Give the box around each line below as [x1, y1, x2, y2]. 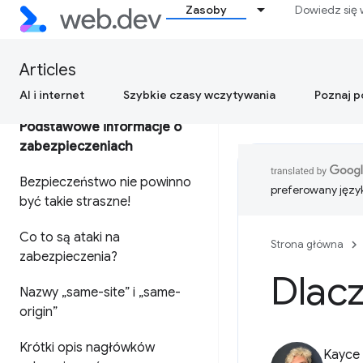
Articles [19, 60, 76, 80]
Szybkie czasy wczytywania [123, 88, 275, 102]
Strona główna [271, 237, 344, 251]
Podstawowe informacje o [19, 119, 181, 135]
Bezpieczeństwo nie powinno [19, 174, 191, 190]
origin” [19, 304, 58, 320]
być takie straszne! [19, 194, 130, 210]
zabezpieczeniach [19, 139, 133, 155]
